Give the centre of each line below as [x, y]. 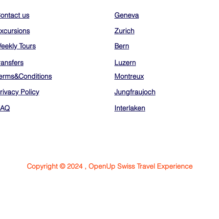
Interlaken [130, 108]
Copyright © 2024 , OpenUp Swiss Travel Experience [109, 166]
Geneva [127, 15]
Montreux [129, 76]
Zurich [124, 31]
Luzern [125, 63]
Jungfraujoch [135, 92]
